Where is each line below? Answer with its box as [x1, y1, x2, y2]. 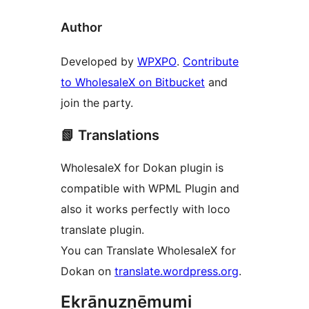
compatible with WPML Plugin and [61, 181, 239, 196]
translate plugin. [61, 223, 144, 237]
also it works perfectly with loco [61, 202, 230, 217]
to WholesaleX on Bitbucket [61, 75, 205, 90]
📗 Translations [61, 127, 159, 144]
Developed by [61, 54, 137, 69]
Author [61, 20, 102, 35]
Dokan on [61, 264, 114, 279]
